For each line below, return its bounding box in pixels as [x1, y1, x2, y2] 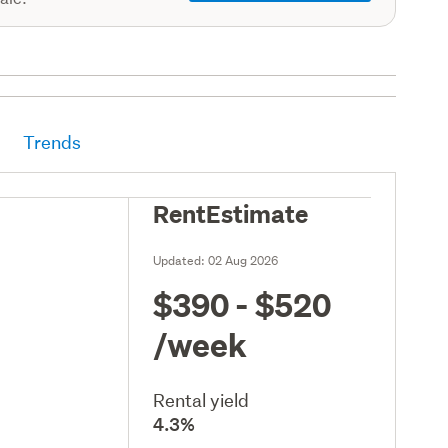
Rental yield [153, 388, 250, 412]
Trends [23, 130, 82, 154]
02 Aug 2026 [208, 251, 279, 269]
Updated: [153, 251, 209, 269]
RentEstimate [153, 196, 309, 229]
